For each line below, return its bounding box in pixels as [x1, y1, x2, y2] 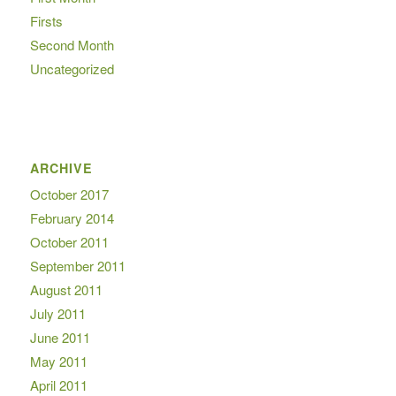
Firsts [29, 11, 63, 31]
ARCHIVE [29, 159, 93, 178]
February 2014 [29, 209, 114, 228]
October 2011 [29, 232, 109, 252]
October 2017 [29, 185, 109, 204]
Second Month [29, 35, 114, 55]
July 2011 [29, 304, 86, 324]
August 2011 [29, 280, 103, 300]
